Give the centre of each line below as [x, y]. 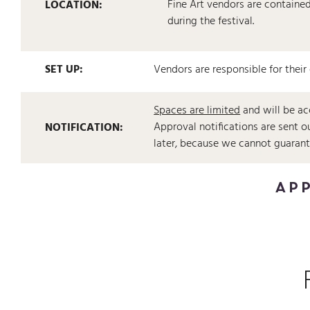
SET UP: [64, 70]
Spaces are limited [197, 111]
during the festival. [212, 22]
